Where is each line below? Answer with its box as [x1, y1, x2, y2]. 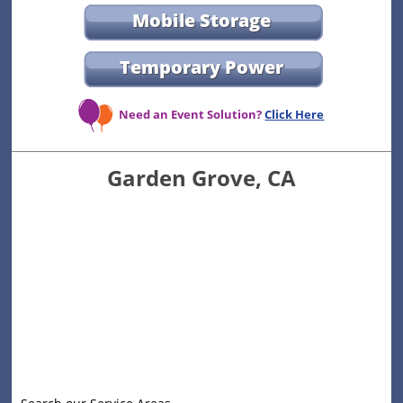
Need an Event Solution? [119, 106, 265, 123]
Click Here [264, 106, 325, 123]
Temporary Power [119, 55, 283, 80]
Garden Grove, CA [106, 163, 296, 193]
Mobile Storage [131, 8, 271, 33]
